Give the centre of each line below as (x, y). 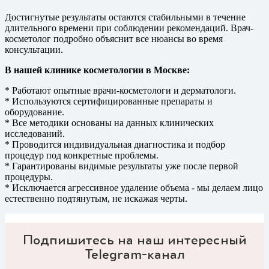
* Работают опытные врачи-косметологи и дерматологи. (120, 91)
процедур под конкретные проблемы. (82, 156)
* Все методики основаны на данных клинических (109, 123)
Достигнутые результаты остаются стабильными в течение (125, 17)
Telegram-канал (134, 253)
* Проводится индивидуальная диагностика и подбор (115, 145)
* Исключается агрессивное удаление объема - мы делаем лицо (134, 188)
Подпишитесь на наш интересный (134, 239)
